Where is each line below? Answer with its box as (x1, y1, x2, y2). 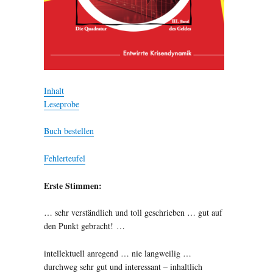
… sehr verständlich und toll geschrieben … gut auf (43, 207, 222, 219)
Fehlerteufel (43, 152, 85, 165)
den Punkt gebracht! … (43, 220, 125, 232)
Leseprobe (43, 97, 79, 110)
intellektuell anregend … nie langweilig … (43, 247, 191, 259)
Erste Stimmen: (43, 179, 102, 192)
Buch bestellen (43, 125, 94, 137)
